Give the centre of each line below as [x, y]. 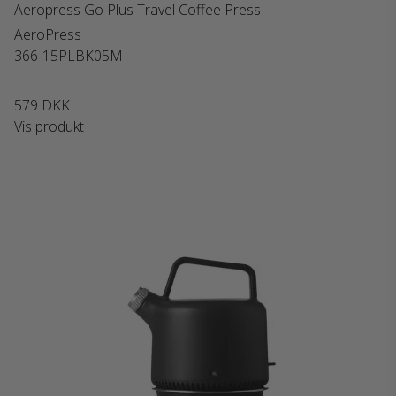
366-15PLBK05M [69, 56]
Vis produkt [49, 126]
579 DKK [42, 105]
